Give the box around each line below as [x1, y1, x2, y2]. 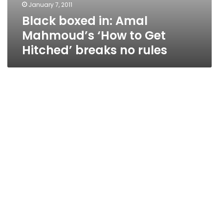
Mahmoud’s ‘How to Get [22, 27, 166, 44]
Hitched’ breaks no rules [22, 42, 167, 58]
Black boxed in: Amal [22, 13, 148, 29]
